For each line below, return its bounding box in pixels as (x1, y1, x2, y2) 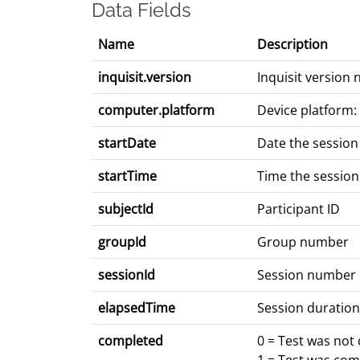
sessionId (98, 266, 155, 284)
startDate (98, 134, 156, 153)
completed (98, 332, 163, 350)
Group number (257, 233, 349, 252)
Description (257, 35, 328, 54)
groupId (98, 233, 146, 252)
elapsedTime (98, 299, 175, 317)
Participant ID (257, 200, 340, 219)
